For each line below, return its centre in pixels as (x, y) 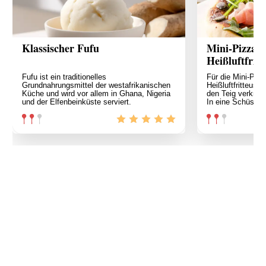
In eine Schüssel (236, 102)
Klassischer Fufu (61, 48)
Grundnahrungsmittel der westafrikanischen (96, 85)
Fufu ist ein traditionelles (64, 77)
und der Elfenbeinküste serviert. (77, 102)
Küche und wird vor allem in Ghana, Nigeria (96, 93)
